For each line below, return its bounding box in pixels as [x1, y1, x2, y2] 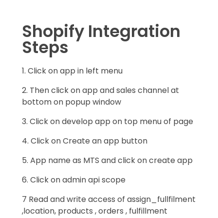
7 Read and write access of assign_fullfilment [22, 193, 196, 205]
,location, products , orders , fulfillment [22, 205, 167, 217]
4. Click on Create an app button [22, 135, 147, 146]
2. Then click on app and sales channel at [22, 84, 179, 96]
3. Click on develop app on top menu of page [22, 115, 193, 127]
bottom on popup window [22, 96, 121, 108]
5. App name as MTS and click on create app [22, 154, 193, 166]
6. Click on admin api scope [22, 174, 126, 185]
